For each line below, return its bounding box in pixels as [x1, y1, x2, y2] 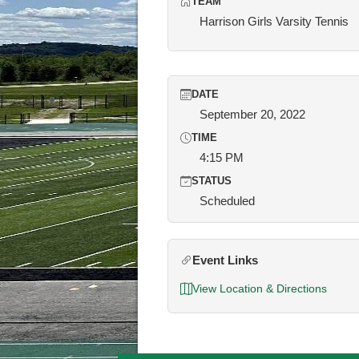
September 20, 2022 [200, 107, 305, 121]
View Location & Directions [192, 282, 327, 295]
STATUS [192, 175, 232, 187]
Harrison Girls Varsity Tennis [200, 14, 349, 28]
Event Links [192, 253, 258, 267]
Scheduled [200, 194, 255, 208]
